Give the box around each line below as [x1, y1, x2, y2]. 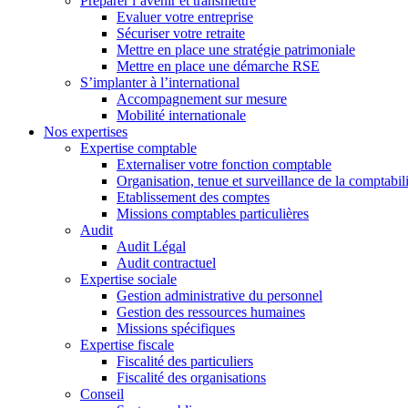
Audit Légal [117, 239, 186, 254]
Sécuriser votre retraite [117, 25, 245, 41]
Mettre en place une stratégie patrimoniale [117, 42, 355, 57]
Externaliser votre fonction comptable [117, 157, 331, 172]
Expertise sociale [80, 271, 177, 287]
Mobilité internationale [117, 107, 246, 123]
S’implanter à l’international [80, 75, 240, 90]
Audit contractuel [117, 255, 216, 270]
